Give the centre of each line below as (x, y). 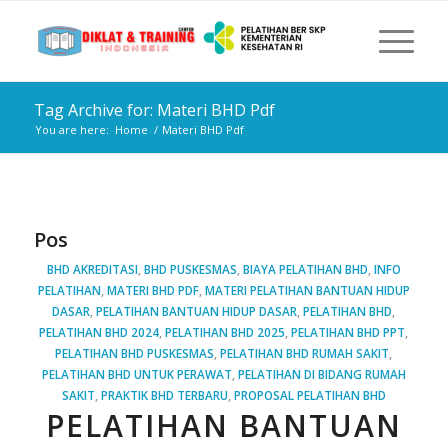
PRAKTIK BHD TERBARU (164, 395)
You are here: (71, 129)
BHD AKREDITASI (92, 269)
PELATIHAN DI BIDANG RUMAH (321, 374)
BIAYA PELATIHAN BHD (305, 269)
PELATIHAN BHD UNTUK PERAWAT (136, 374)
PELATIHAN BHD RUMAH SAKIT (305, 353)
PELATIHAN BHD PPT (348, 332)
